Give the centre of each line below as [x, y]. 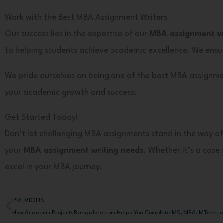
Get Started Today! [42, 117]
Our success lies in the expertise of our [77, 34]
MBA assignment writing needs [84, 150]
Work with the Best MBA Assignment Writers [86, 17]
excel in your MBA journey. [54, 167]
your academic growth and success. [71, 92]
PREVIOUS [28, 200]
